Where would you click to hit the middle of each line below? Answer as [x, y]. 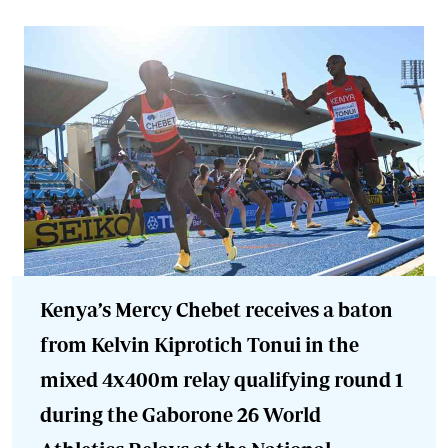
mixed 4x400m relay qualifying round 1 [221, 379]
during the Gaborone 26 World [180, 414]
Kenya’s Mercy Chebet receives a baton [216, 309]
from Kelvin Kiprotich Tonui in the [199, 344]
